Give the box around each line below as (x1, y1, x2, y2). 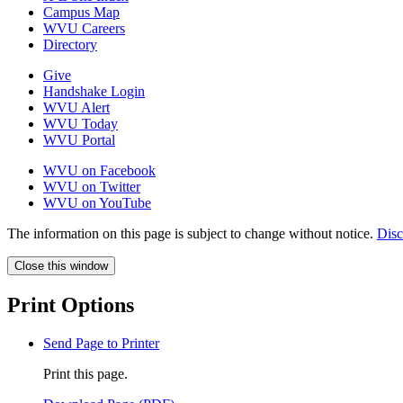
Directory (43, 36, 97, 52)
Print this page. (43, 365, 128, 381)
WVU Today (43, 115, 118, 131)
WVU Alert (43, 99, 110, 115)
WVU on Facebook (43, 162, 156, 178)
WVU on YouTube (43, 194, 151, 210)
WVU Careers (43, 20, 125, 36)
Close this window (14, 258, 108, 273)
